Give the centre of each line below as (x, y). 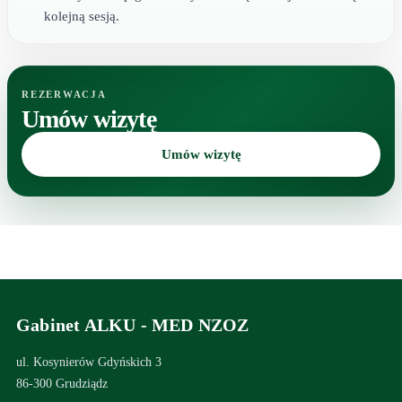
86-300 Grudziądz (62, 384)
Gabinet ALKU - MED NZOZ (133, 325)
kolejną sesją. (82, 16)
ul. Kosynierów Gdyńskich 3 (89, 362)
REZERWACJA (64, 94)
